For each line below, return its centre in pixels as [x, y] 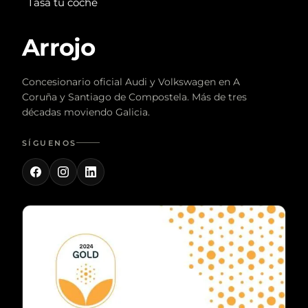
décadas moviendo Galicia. [86, 112]
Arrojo [58, 47]
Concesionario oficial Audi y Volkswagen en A [131, 81]
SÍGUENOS [49, 143]
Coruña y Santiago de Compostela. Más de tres [134, 97]
